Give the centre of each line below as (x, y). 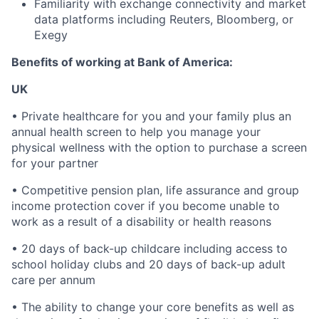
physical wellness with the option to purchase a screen (159, 147)
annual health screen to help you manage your (136, 132)
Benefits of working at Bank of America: (122, 62)
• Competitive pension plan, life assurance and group (155, 190)
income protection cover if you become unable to (146, 206)
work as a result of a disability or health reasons (141, 221)
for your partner (55, 163)
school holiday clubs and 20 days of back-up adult (148, 264)
